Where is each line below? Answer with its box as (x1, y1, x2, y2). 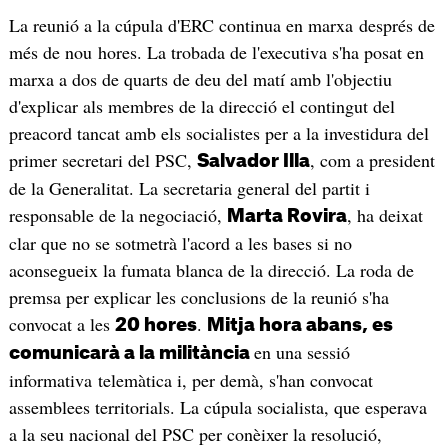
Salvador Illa (196, 152, 310, 171)
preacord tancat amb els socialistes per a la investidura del (8, 121, 429, 146)
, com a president (309, 148, 435, 173)
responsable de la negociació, (8, 203, 227, 228)
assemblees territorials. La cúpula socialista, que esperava (8, 395, 427, 420)
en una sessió (253, 340, 350, 365)
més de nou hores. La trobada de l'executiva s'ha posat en (8, 40, 424, 65)
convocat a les (8, 312, 115, 337)
